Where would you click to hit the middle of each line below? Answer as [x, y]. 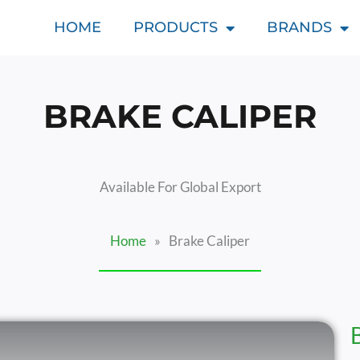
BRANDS [300, 27]
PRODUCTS [176, 27]
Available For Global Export [180, 187]
